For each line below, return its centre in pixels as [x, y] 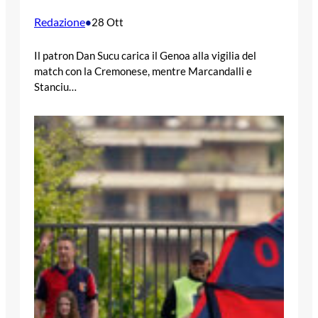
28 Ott [108, 22]
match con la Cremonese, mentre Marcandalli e [143, 71]
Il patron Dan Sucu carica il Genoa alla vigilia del [145, 56]
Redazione [60, 22]
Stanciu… [55, 87]
